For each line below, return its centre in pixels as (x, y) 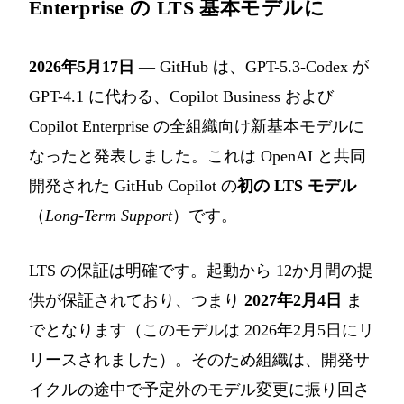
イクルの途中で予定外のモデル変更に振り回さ (199, 390)
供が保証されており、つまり (137, 301)
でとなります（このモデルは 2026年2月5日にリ (202, 331)
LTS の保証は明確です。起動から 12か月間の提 (201, 271)
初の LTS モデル (297, 186)
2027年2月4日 (293, 301)
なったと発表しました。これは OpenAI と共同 (197, 156)
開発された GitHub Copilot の (133, 186)
